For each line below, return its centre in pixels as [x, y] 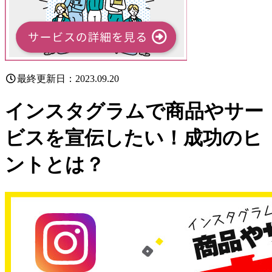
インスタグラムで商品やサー [134, 111]
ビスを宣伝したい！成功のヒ [134, 138]
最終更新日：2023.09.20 [68, 79]
